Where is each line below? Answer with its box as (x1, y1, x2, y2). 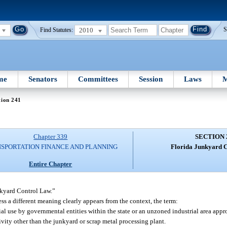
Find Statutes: (40, 27, 73, 33)
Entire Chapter (29, 160, 72, 168)
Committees (78, 74, 119, 83)
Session (139, 74, 163, 83)
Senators (28, 74, 57, 83)
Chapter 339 (33, 133, 68, 141)
